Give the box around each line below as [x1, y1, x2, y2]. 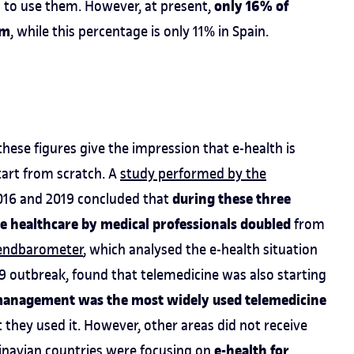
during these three [172, 188, 291, 210]
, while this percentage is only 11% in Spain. [10, 22, 269, 40]
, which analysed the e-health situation [83, 240, 318, 258]
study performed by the [120, 164, 266, 183]
